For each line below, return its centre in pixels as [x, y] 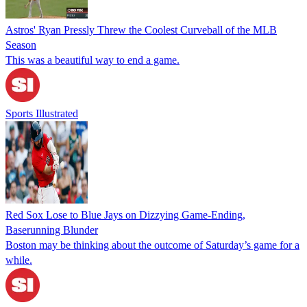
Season [21, 45]
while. [19, 260]
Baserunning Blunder [52, 230]
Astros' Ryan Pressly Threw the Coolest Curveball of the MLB [141, 29]
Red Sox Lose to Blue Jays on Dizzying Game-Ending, [125, 214]
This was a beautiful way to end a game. [93, 60]
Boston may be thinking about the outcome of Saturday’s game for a [152, 245]
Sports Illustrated [42, 113]
